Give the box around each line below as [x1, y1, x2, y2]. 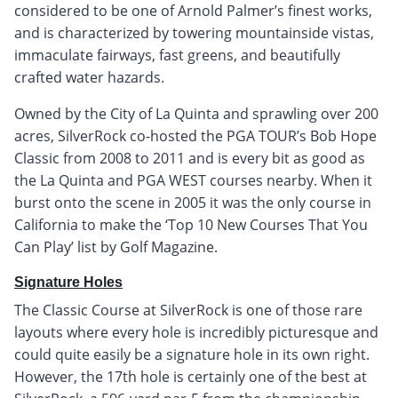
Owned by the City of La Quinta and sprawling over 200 [14, 103, 378, 123]
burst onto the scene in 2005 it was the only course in [14, 192, 371, 212]
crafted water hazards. [14, 67, 164, 87]
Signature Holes [14, 274, 123, 290]
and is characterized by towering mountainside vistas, [14, 22, 374, 43]
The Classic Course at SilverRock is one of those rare [14, 299, 362, 320]
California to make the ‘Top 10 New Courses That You [14, 214, 368, 235]
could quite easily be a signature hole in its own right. [14, 344, 370, 364]
